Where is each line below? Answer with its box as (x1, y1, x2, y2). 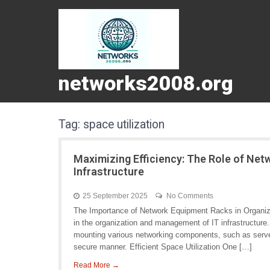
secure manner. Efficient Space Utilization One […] (74, 242, 252, 251)
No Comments (166, 192, 213, 200)
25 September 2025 (83, 192, 148, 200)
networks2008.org (58, 71, 233, 95)
